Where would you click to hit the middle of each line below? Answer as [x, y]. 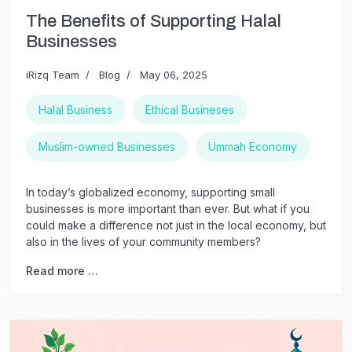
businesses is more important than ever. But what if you [168, 208]
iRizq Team [53, 74]
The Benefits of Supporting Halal [154, 21]
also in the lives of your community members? [143, 241]
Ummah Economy [253, 146]
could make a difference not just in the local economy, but [176, 225]
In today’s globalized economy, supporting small [150, 192]
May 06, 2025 [174, 74]
